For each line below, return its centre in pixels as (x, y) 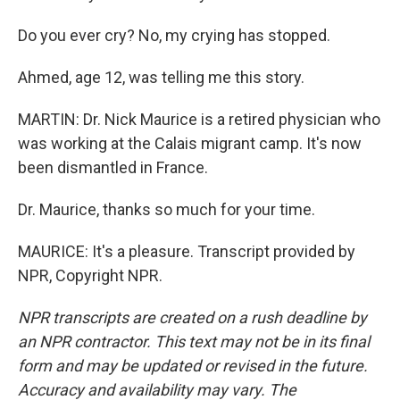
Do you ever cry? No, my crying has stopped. (174, 35)
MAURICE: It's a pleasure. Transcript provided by (187, 251)
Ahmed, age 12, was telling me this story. (161, 77)
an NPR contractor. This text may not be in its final (194, 342)
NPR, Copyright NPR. (90, 275)
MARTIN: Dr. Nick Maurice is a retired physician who (199, 119)
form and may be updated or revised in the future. (193, 366)
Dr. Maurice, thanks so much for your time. (167, 209)
